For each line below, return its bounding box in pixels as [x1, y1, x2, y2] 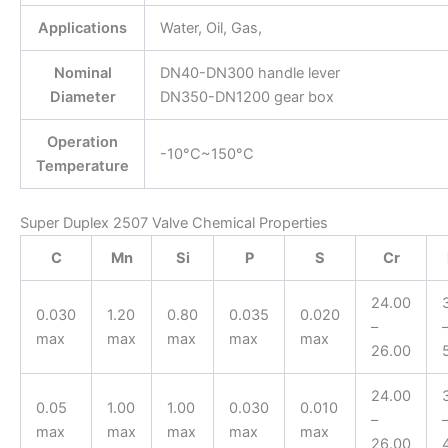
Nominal [53, 63, 112, 82]
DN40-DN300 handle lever [159, 63, 340, 82]
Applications [38, 18, 127, 37]
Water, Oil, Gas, [159, 18, 262, 37]
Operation [47, 132, 118, 151]
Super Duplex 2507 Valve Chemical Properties [20, 213, 328, 232]
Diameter [49, 87, 116, 106]
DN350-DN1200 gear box [159, 87, 334, 106]
